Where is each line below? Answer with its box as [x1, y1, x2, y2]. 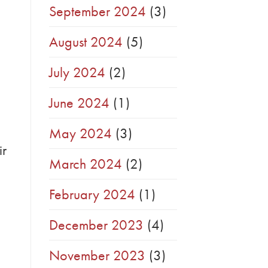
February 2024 [49, 185, 135, 204]
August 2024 [49, 32, 123, 51]
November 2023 [49, 246, 145, 265]
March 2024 [49, 154, 122, 173]
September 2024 [49, 2, 146, 21]
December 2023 [49, 215, 144, 234]
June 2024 [49, 93, 109, 112]
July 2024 [49, 63, 105, 82]
